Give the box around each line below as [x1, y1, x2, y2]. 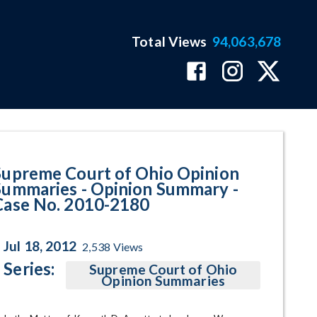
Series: [4, 258, 55, 279]
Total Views [132, 33, 207, 50]
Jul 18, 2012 [4, 238, 77, 254]
